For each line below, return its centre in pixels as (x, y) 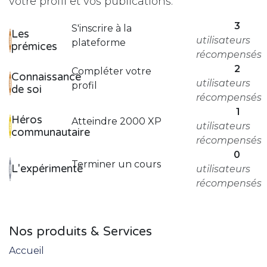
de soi (27, 89)
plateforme (98, 42)
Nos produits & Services (80, 231)
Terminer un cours (116, 164)
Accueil (27, 250)
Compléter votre (111, 71)
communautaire (51, 132)
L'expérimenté (47, 169)
